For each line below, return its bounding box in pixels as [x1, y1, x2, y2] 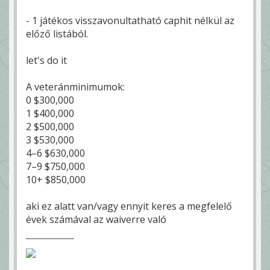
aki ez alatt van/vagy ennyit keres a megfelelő [26, 199, 232, 213]
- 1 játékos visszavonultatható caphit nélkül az [26, 13, 234, 27]
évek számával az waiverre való [26, 212, 166, 226]
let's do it [26, 53, 67, 67]
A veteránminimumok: [26, 80, 125, 93]
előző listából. [26, 27, 88, 40]
